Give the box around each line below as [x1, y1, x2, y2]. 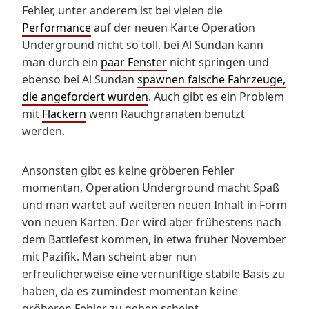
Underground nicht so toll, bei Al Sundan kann [22, 37, 263, 52]
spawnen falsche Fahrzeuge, [137, 71, 286, 87]
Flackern [42, 106, 86, 121]
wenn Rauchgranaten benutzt [86, 106, 245, 121]
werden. [22, 123, 65, 139]
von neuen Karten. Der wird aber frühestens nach [22, 214, 281, 230]
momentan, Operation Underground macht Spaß [22, 179, 279, 195]
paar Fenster [101, 54, 167, 70]
